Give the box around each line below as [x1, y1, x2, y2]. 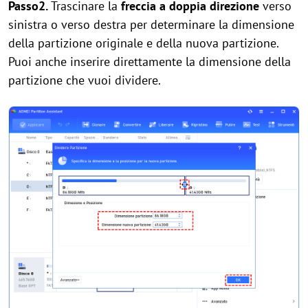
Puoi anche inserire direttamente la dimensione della [8, 54, 291, 70]
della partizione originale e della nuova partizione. [8, 35, 278, 52]
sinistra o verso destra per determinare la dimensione [8, 16, 294, 33]
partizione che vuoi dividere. [8, 72, 161, 89]
